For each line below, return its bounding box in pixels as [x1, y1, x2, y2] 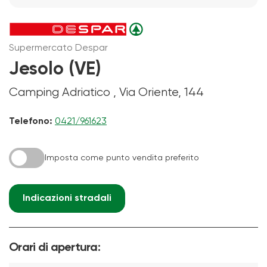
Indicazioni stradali [23, 193, 111, 203]
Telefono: [9, 116, 52, 126]
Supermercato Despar [9, 43, 108, 53]
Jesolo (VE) [9, 60, 101, 79]
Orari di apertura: [9, 241, 101, 254]
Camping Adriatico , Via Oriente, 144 [9, 86, 204, 99]
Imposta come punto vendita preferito [45, 153, 199, 162]
